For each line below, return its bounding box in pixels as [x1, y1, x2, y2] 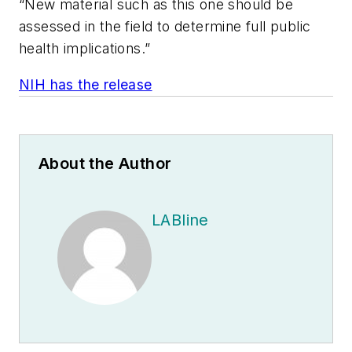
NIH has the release [19, 75, 152, 93]
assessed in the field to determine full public [19, 18, 311, 35]
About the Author [38, 153, 172, 173]
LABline [152, 210, 209, 229]
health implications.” [19, 40, 151, 57]
